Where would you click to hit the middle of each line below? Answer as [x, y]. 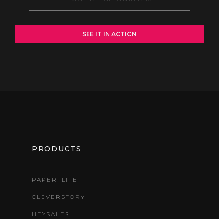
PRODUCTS [57, 148]
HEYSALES [51, 214]
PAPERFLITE [55, 179]
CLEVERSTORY [58, 197]
